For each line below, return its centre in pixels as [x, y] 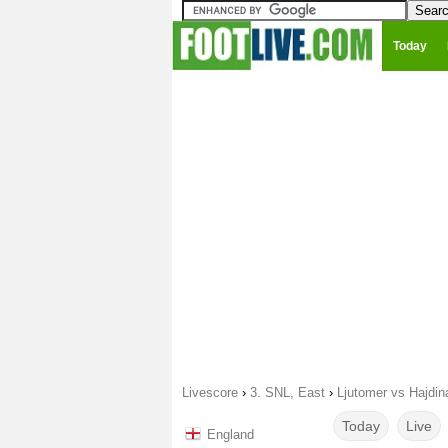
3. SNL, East [287, 392]
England [230, 434]
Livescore [210, 392]
